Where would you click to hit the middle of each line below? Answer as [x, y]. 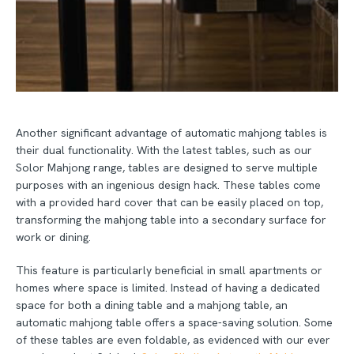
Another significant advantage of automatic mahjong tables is [171, 132]
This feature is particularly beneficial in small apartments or [169, 270]
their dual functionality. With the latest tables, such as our [164, 150]
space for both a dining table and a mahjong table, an [152, 305]
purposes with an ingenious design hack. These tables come [168, 185]
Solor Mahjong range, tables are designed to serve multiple [167, 167]
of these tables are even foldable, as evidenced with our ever [173, 339]
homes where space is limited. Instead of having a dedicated [168, 287]
